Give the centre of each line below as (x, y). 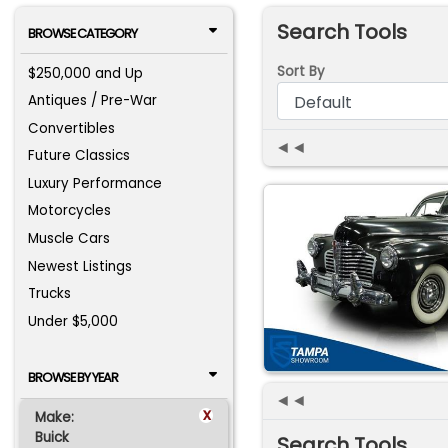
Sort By (300, 71)
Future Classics (79, 156)
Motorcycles (70, 211)
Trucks (50, 294)
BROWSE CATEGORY (82, 34)
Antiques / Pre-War (93, 101)
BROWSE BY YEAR (72, 378)
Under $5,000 (73, 321)
